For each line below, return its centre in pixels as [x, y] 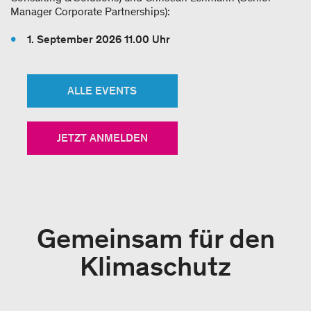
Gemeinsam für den [155, 238]
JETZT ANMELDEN [102, 138]
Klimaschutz [155, 266]
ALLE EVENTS [102, 91]
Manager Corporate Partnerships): [90, 11]
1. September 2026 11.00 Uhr [99, 39]
